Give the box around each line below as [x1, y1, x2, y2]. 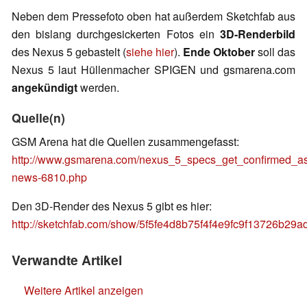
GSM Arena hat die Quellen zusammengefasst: [12, 134, 239, 150]
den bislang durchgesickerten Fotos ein [12, 26, 220, 42]
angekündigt [12, 79, 77, 96]
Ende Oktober [183, 44, 255, 60]
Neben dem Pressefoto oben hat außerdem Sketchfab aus [12, 8, 295, 25]
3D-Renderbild [220, 26, 295, 42]
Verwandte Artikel [12, 250, 122, 270]
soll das [255, 44, 295, 60]
